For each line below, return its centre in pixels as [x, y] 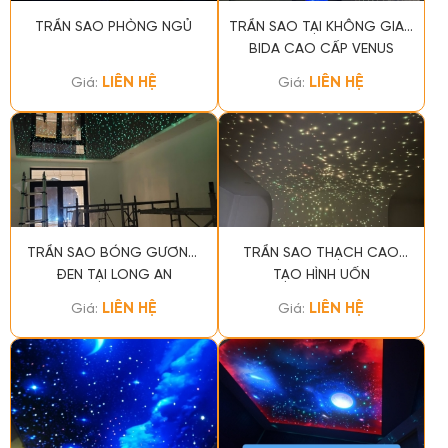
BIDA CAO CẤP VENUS [321, 49]
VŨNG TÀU [321, 71]
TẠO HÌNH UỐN [321, 275]
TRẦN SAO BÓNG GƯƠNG [114, 253]
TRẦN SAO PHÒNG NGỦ [114, 27]
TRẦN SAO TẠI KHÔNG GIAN [321, 27]
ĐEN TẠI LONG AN [113, 275]
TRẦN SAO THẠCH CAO [321, 253]
